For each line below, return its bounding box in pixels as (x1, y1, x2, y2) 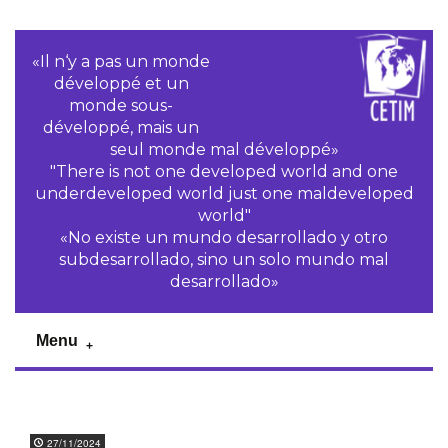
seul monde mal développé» (109, 140, 339, 159)
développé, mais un (43, 118, 200, 137)
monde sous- (69, 96, 174, 115)
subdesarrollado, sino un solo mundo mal (59, 250, 389, 269)
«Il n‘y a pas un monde (32, 52, 211, 71)
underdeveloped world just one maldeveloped (34, 184, 414, 203)
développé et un (53, 74, 189, 93)
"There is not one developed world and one (50, 162, 398, 181)
